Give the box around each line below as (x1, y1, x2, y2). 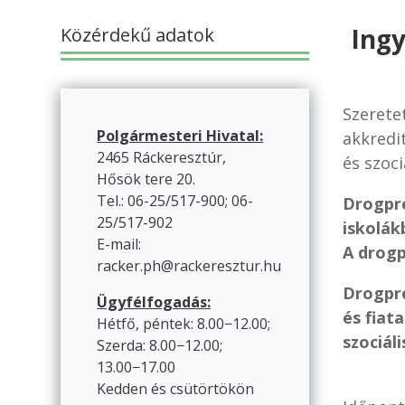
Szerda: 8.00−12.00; (97, 335, 223, 356)
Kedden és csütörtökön (97, 379, 255, 400)
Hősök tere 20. (97, 169, 196, 190)
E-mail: (97, 234, 142, 255)
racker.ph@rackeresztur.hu (97, 256, 282, 277)
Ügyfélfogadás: (97, 292, 212, 313)
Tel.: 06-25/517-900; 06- (97, 191, 254, 212)
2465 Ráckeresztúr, (97, 147, 227, 168)
